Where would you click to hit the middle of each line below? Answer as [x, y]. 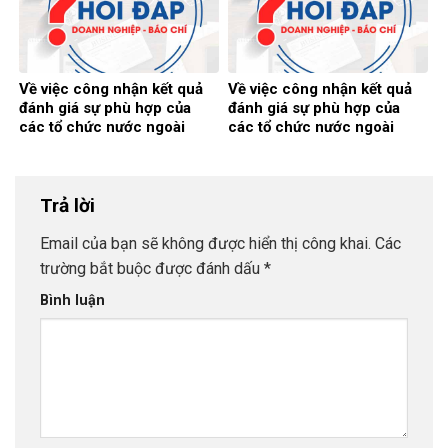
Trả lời [70, 206]
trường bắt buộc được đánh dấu [152, 268]
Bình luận [72, 300]
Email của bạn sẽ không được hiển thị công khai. [205, 243]
